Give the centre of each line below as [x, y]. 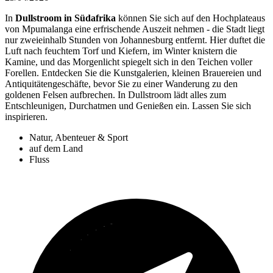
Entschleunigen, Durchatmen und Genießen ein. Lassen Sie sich [128, 106]
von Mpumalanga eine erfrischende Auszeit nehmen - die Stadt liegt [135, 29]
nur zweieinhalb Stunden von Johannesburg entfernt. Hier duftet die [135, 40]
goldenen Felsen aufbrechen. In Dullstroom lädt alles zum [115, 95]
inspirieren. [26, 117]
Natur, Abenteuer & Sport [79, 138]
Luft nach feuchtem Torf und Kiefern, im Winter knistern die [121, 51]
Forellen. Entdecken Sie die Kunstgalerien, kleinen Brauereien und [133, 73]
